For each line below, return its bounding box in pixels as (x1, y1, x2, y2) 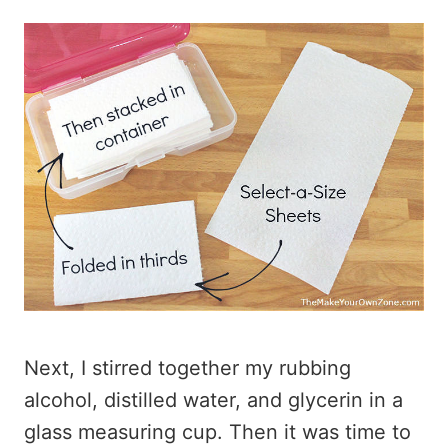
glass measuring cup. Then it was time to (24, 420, 411, 444)
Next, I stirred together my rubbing (24, 356, 351, 380)
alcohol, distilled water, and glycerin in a (24, 388, 403, 412)
